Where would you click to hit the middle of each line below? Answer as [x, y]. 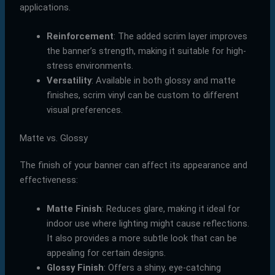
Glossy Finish [75, 268]
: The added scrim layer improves [180, 36]
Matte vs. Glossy [53, 138]
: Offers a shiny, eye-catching [162, 268]
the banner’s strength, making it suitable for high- [146, 51]
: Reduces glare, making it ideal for [171, 209]
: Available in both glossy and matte [163, 80]
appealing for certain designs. [106, 253]
